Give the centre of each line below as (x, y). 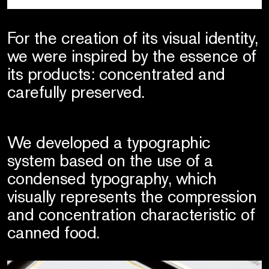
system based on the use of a (110, 160)
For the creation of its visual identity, (132, 38)
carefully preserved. (76, 92)
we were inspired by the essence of (131, 56)
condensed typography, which (112, 178)
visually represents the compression (132, 196)
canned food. (53, 232)
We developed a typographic (109, 142)
